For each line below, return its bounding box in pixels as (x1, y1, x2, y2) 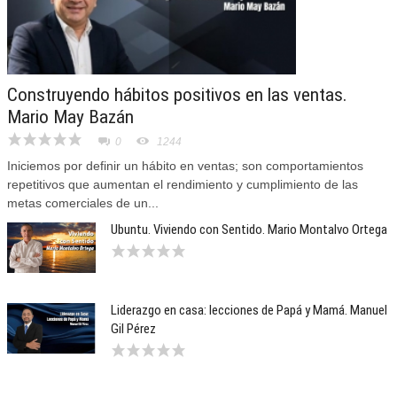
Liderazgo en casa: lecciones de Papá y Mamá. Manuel (111, 302, 387, 318)
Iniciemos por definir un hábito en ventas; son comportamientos (7, 159, 363, 173)
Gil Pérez (111, 321, 156, 337)
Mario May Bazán (7, 106, 134, 128)
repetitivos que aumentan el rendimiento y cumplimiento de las (7, 177, 358, 191)
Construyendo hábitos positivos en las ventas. (7, 84, 347, 105)
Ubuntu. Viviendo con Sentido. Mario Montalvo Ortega (111, 222, 387, 237)
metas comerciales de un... (7, 196, 159, 210)
